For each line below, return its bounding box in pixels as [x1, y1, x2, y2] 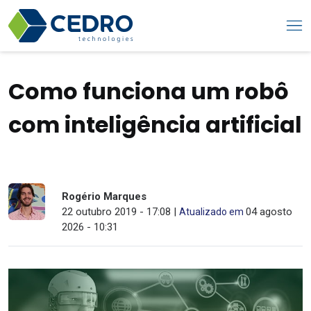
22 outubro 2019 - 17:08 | [62, 205, 180, 218]
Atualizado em [179, 206, 246, 217]
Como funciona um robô [8, 76, 289, 107]
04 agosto [246, 205, 293, 218]
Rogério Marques [62, 190, 147, 203]
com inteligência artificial [8, 109, 302, 140]
